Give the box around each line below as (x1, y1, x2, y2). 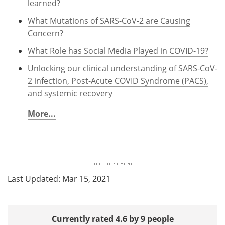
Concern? (28, 27, 63, 39)
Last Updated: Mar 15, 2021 (8, 173, 110, 184)
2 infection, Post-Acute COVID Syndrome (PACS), (28, 75, 208, 86)
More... (28, 107, 56, 119)
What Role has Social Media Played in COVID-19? (28, 45, 208, 56)
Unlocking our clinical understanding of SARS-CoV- (28, 62, 217, 74)
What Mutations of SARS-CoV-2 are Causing (28, 15, 190, 26)
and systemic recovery (28, 87, 113, 99)
